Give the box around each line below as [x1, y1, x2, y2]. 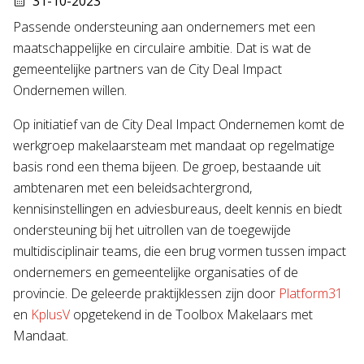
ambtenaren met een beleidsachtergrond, [13, 178, 252, 197]
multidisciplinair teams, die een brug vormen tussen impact [13, 241, 346, 260]
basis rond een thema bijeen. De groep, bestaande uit [13, 157, 321, 175]
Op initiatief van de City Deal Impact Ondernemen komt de [13, 115, 344, 133]
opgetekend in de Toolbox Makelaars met [70, 305, 313, 323]
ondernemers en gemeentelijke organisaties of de [13, 262, 298, 281]
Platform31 [279, 284, 343, 302]
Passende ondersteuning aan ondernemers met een [13, 17, 315, 36]
